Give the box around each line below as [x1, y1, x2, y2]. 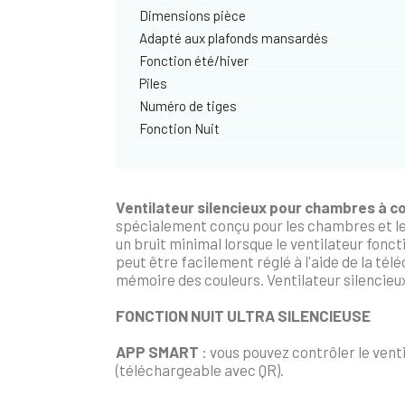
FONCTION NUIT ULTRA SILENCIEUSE [116, 306, 372, 325]
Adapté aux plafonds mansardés [139, 29, 329, 46]
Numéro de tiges [139, 97, 238, 114]
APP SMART [116, 342, 200, 361]
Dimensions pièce [139, 6, 247, 24]
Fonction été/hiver [139, 52, 250, 69]
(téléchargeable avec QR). [116, 360, 285, 379]
